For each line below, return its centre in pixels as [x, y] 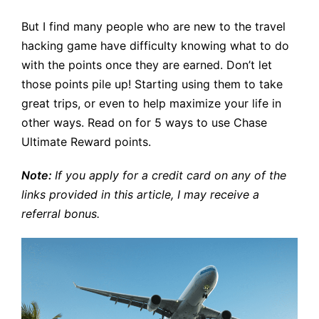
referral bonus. [61, 213]
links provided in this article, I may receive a [140, 194]
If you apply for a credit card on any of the [171, 175]
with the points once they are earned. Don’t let [147, 64]
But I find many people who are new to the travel [153, 26]
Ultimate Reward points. [86, 141]
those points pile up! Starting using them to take [152, 84]
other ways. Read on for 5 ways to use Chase [144, 122]
